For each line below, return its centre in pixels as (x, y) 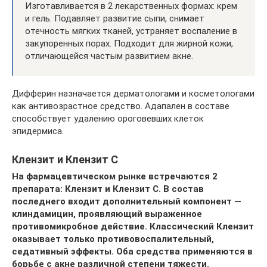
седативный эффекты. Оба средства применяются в (132, 251)
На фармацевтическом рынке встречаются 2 (115, 176)
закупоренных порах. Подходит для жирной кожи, (129, 43)
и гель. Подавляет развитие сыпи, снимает (115, 18)
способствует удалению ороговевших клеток (108, 118)
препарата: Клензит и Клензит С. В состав (108, 189)
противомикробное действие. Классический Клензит (133, 226)
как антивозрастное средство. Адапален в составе (121, 106)
